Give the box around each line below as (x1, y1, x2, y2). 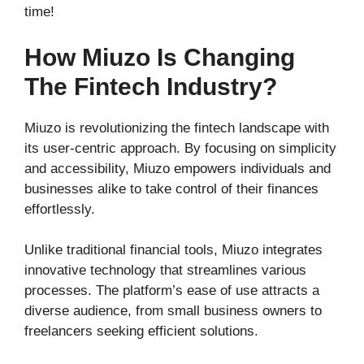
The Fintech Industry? (24, 72, 277, 100)
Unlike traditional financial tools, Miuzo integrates (24, 241, 323, 258)
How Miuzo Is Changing (24, 43, 295, 71)
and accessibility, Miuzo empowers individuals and (24, 160, 331, 176)
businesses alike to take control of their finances (24, 180, 318, 197)
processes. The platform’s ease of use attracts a (24, 282, 319, 298)
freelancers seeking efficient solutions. (24, 323, 258, 339)
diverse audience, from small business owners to (24, 302, 322, 318)
